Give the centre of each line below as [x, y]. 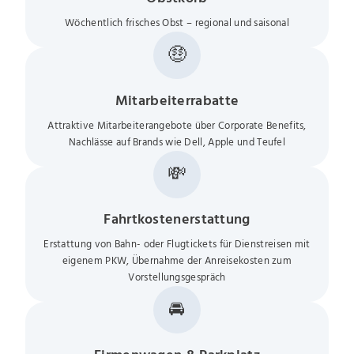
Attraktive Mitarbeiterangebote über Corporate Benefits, [177, 126]
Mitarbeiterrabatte [177, 101]
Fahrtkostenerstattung [177, 220]
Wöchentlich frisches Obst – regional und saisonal [177, 23]
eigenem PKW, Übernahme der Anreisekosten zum [177, 262]
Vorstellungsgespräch [177, 278]
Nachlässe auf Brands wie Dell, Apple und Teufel [177, 142]
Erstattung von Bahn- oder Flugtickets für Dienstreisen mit [177, 245]
